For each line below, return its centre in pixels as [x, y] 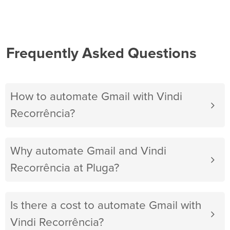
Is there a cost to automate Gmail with [106, 206]
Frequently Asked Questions [101, 54]
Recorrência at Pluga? [65, 168]
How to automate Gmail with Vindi [96, 97]
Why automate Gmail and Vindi [88, 151]
